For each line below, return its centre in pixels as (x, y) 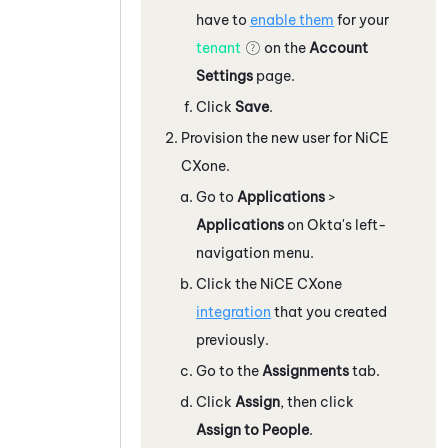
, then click (317, 401)
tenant (218, 47)
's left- (364, 224)
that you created (329, 311)
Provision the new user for (268, 137)
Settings (224, 75)
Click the (228, 283)
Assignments (305, 370)
